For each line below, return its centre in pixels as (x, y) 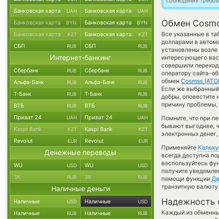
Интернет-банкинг (81, 57)
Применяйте (180, 147)
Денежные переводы (81, 152)
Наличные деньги (81, 188)
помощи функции (186, 179)
